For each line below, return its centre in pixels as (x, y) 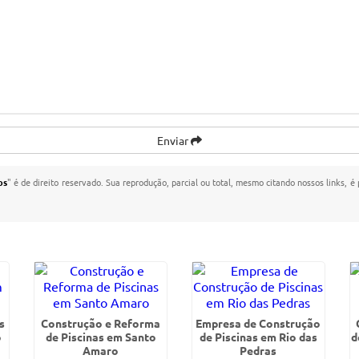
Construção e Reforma (101, 323)
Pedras (258, 350)
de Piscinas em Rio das (258, 337)
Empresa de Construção (258, 323)
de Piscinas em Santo (101, 337)
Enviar (174, 140)
